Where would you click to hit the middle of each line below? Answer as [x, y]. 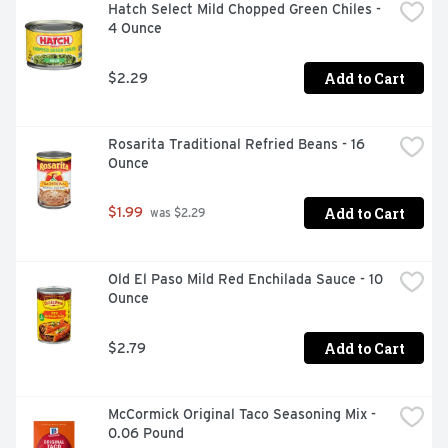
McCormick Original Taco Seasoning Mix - [242, 414]
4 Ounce [135, 28]
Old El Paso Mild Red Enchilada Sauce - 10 [245, 279]
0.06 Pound [146, 433]
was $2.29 [176, 213]
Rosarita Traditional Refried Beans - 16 [236, 144]
